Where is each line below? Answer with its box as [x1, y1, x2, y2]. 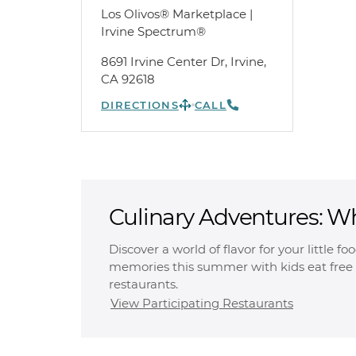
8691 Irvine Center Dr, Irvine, [101, 54, 266, 69]
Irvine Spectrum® [101, 24, 206, 39]
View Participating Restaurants [110, 296, 293, 311]
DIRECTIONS [101, 99, 179, 111]
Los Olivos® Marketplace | [101, 6, 253, 21]
